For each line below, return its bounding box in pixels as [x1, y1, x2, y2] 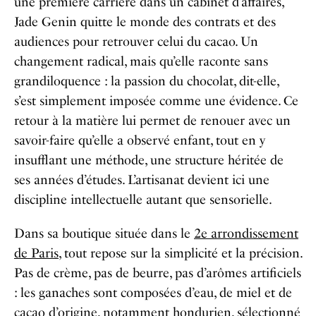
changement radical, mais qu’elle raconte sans [14, 53, 268, 69]
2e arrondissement [194, 225, 298, 241]
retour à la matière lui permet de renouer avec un [14, 112, 291, 128]
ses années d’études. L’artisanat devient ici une [14, 171, 269, 188]
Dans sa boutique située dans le [14, 225, 194, 241]
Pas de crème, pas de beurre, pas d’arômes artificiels [14, 265, 301, 281]
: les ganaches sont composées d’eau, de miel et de [14, 284, 292, 300]
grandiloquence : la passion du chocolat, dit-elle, [14, 73, 279, 89]
